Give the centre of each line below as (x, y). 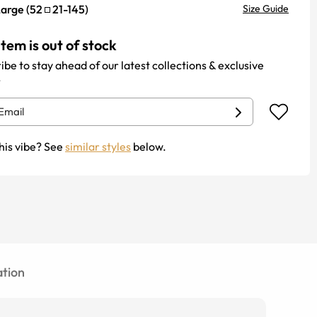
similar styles (98, 146)
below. (149, 146)
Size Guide (266, 8)
